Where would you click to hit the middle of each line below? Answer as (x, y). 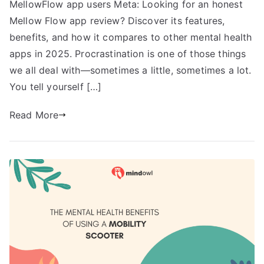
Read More (34, 115)
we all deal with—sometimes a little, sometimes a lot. (131, 70)
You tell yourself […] (56, 86)
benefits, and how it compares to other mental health (131, 37)
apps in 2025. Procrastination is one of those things (128, 53)
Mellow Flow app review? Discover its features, (117, 20)
